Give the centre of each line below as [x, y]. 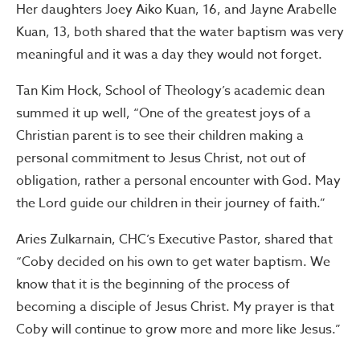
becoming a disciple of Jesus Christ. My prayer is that [175, 307]
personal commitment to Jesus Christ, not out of [161, 158]
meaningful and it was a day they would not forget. [169, 54]
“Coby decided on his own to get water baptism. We [173, 262]
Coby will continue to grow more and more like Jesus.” [178, 329]
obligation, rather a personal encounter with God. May [178, 180]
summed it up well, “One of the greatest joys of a [164, 113]
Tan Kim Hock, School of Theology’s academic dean [170, 90]
